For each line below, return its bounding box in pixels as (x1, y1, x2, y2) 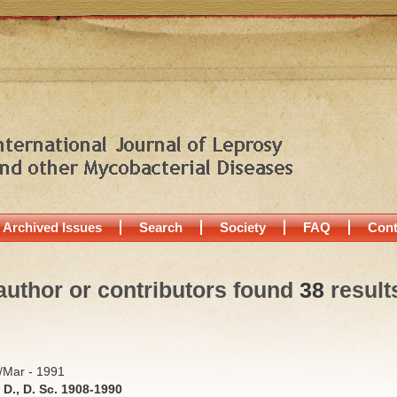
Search (139, 220, 183, 235)
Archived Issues (3, 220, 102, 235)
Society (220, 220, 266, 235)
